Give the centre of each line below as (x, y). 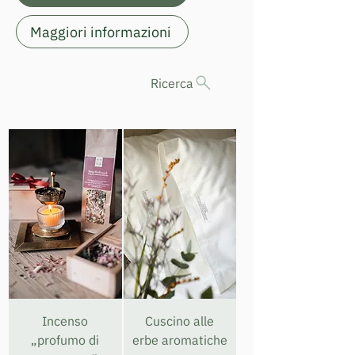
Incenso (65, 321)
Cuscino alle (180, 321)
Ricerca (172, 83)
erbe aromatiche (179, 340)
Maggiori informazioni (101, 32)
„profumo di (65, 340)
